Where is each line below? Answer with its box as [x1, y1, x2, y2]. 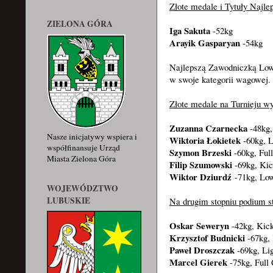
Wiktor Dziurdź [169, 169, 232, 183]
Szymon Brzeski [169, 145, 232, 159]
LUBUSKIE [47, 194, 90, 207]
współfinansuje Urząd [47, 142, 120, 153]
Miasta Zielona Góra [47, 153, 116, 164]
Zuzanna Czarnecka [169, 121, 247, 135]
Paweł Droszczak [169, 243, 235, 257]
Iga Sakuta [169, 23, 210, 37]
